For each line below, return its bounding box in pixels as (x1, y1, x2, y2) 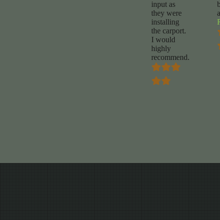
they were (151, 9, 182, 18)
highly (151, 44, 171, 53)
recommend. (151, 53, 190, 62)
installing (151, 18, 179, 27)
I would (151, 35, 175, 44)
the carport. (151, 27, 186, 35)
